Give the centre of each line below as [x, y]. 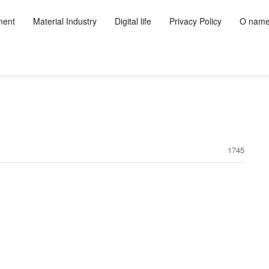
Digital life [133, 21]
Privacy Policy [195, 21]
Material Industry [65, 21]
